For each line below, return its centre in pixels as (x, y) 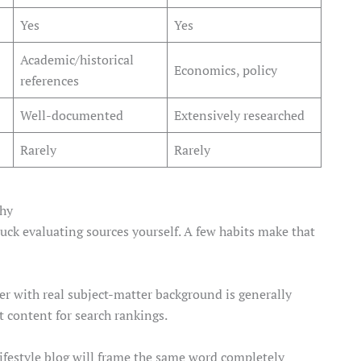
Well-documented (72, 116)
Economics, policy (226, 71)
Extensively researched (239, 116)
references (50, 81)
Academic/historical (77, 60)
